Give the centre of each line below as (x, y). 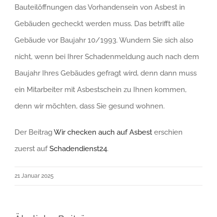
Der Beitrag (34, 132)
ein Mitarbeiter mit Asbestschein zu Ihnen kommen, (101, 90)
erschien (167, 132)
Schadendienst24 (78, 149)
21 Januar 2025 (34, 176)
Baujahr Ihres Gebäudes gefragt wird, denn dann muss (106, 73)
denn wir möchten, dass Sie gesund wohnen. (90, 106)
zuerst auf (32, 149)
